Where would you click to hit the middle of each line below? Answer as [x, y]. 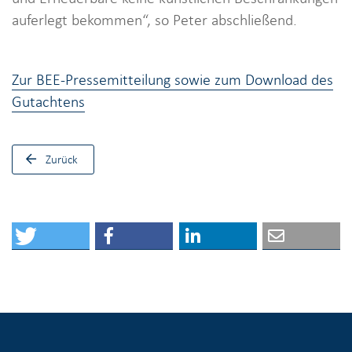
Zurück [62, 159]
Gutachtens [48, 101]
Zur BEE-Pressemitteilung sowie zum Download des [172, 79]
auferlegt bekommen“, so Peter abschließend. [154, 20]
